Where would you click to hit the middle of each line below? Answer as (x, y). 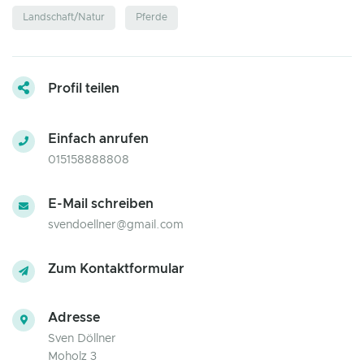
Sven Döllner (82, 338)
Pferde (152, 17)
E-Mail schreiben (101, 204)
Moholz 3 (72, 356)
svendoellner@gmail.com (116, 225)
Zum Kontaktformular (116, 269)
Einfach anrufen (98, 139)
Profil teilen (84, 88)
